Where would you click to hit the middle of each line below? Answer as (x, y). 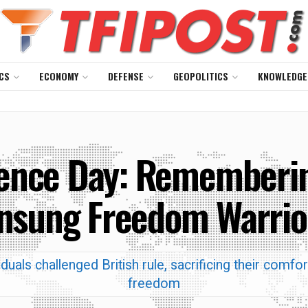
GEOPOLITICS (200, 76)
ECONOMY (58, 76)
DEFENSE (125, 76)
